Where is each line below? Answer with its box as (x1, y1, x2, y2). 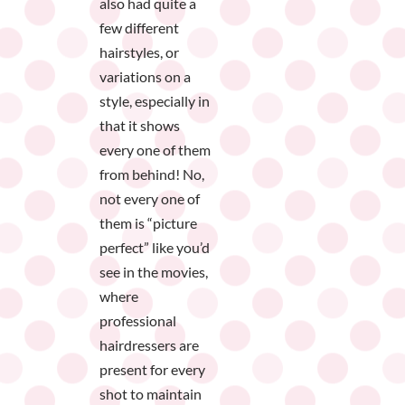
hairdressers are (99, 336, 199, 354)
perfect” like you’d (99, 239, 210, 257)
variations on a (99, 68, 191, 86)
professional (99, 312, 176, 330)
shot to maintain (99, 385, 202, 403)
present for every (99, 361, 205, 379)
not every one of (99, 190, 200, 208)
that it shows (99, 117, 180, 135)
